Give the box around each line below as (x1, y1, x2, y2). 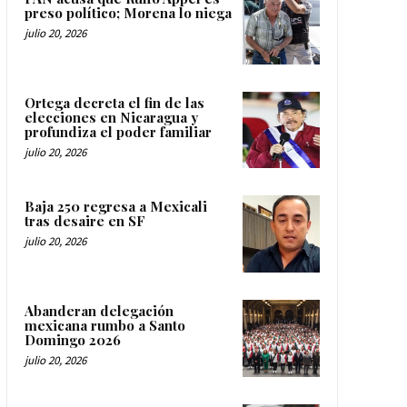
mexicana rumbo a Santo (24, 315, 185, 334)
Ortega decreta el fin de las (24, 93, 204, 112)
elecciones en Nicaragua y (24, 107, 198, 126)
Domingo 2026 (24, 330, 121, 349)
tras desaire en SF (24, 212, 145, 231)
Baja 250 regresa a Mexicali (24, 197, 207, 216)
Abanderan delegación (24, 301, 174, 320)
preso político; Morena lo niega (24, 4, 232, 23)
